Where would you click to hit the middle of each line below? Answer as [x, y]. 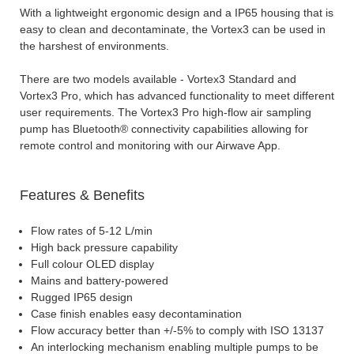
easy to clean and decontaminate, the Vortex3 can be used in [173, 30]
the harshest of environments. [96, 46]
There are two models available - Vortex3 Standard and [158, 79]
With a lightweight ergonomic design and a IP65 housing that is [177, 13]
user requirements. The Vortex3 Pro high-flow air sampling [166, 113]
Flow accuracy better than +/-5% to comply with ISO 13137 [177, 331]
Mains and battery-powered [100, 281]
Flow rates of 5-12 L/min [92, 231]
